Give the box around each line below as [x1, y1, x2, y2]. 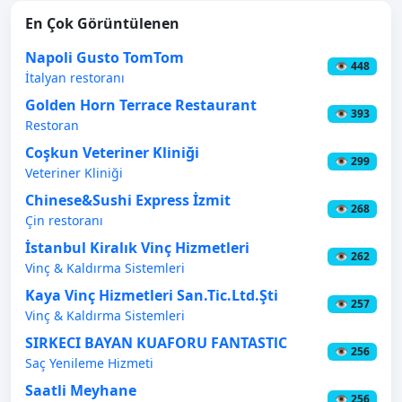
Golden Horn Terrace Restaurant [25, 94, 257, 115]
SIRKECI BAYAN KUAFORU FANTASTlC [25, 332, 287, 353]
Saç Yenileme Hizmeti [25, 354, 153, 371]
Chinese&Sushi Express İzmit [25, 189, 231, 210]
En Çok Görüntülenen [25, 13, 179, 33]
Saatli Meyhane [25, 380, 136, 400]
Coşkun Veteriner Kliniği [25, 142, 199, 162]
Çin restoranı [25, 211, 103, 229]
